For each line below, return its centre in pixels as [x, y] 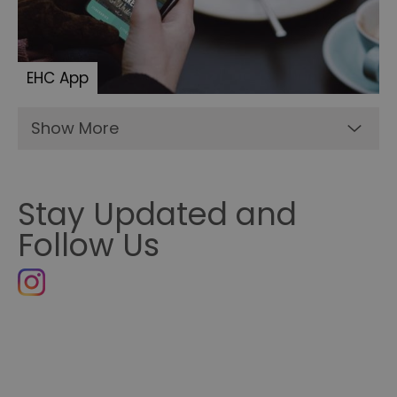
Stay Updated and [157, 214]
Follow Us [89, 245]
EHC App [58, 78]
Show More [75, 128]
